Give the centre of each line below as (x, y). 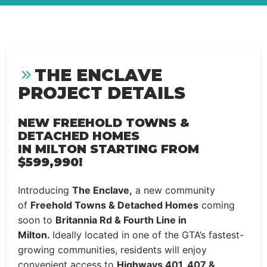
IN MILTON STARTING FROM (108, 149)
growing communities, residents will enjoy (112, 250)
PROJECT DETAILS (102, 93)
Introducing (45, 190)
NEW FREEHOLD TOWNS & (104, 123)
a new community (174, 190)
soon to (37, 220)
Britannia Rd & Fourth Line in (121, 220)
